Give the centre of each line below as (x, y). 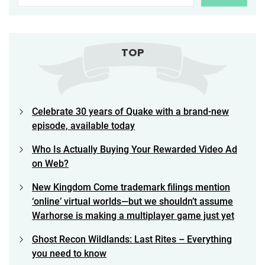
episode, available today (83, 125)
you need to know (69, 253)
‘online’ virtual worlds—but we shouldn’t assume (132, 201)
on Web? (50, 163)
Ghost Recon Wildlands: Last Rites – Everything (132, 239)
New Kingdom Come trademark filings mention (131, 187)
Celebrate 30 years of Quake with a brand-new (130, 111)
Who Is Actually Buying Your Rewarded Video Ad (135, 149)
